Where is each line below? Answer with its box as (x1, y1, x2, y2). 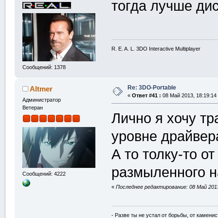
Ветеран (22, 105, 43, 111)
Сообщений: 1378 (22, 64, 66, 71)
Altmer (30, 85, 53, 93)
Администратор (22, 97, 61, 103)
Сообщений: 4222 (22, 170, 66, 177)
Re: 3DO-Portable (127, 84, 176, 91)
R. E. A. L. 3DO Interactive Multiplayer (111, 45, 201, 52)
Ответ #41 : (131, 92, 161, 99)
